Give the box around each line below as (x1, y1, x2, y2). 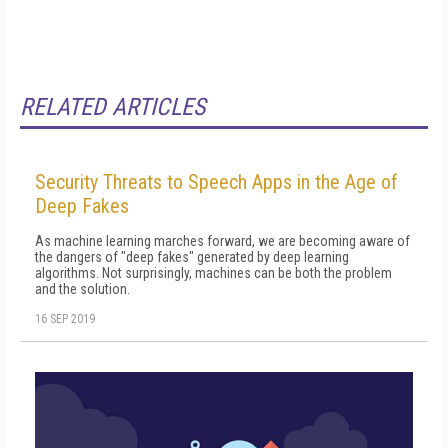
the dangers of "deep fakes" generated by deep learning (35, 249, 349, 265)
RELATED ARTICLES (20, 93, 205, 121)
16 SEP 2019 (35, 312, 95, 326)
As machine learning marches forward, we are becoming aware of (35, 233, 410, 249)
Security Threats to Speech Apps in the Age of (35, 170, 398, 194)
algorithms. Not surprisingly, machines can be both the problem (35, 265, 392, 281)
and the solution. (35, 281, 130, 297)
